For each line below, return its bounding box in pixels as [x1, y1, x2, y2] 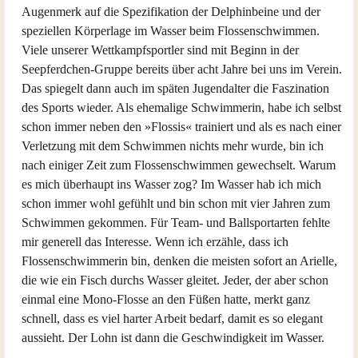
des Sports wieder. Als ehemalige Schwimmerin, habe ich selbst [22, 101, 341, 114]
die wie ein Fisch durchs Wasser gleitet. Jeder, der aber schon [22, 273, 328, 287]
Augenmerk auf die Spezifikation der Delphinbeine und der [22, 5, 320, 18]
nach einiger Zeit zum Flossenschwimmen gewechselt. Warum [22, 158, 336, 172]
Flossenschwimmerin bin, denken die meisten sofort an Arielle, [22, 254, 337, 268]
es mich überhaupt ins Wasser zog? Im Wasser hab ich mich [22, 177, 321, 191]
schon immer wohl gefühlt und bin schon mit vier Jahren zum [22, 197, 330, 210]
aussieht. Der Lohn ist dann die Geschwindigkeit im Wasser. [22, 331, 324, 344]
